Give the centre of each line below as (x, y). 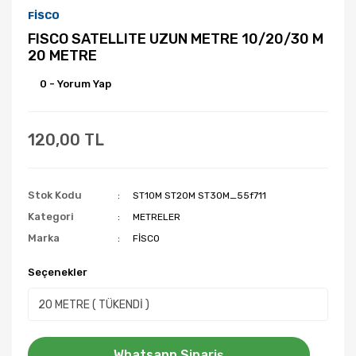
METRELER (157, 217)
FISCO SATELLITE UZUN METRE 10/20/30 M (176, 39)
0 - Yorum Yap (75, 84)
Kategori (51, 217)
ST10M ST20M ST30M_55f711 (200, 195)
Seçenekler (58, 272)
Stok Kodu (55, 195)
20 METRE (62, 56)
